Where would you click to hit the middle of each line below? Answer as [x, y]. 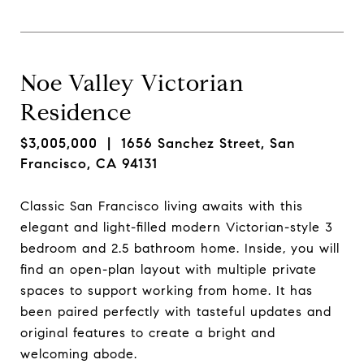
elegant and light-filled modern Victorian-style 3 [177, 227]
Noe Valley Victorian [132, 83]
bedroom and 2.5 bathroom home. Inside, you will [180, 248]
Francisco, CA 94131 [89, 164]
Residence [76, 113]
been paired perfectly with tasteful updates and [176, 311]
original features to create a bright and [148, 332]
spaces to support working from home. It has [167, 290]
